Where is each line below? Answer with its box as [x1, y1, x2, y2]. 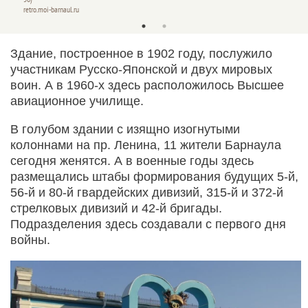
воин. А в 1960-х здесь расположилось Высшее [10, 78, 284, 92]
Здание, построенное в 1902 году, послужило [10, 46, 272, 60]
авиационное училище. [10, 93, 144, 108]
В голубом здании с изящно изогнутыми [10, 122, 240, 136]
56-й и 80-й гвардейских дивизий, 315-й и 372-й [10, 185, 283, 199]
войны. [10, 232, 50, 247]
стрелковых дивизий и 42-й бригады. [10, 201, 222, 215]
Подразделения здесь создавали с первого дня [10, 217, 286, 231]
